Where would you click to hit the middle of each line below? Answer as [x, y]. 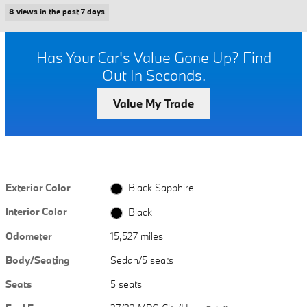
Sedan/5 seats [142, 260]
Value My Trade [153, 103]
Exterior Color [38, 188]
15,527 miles [137, 236]
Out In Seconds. [153, 75]
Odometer [29, 236]
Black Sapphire [161, 188]
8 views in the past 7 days [57, 12]
